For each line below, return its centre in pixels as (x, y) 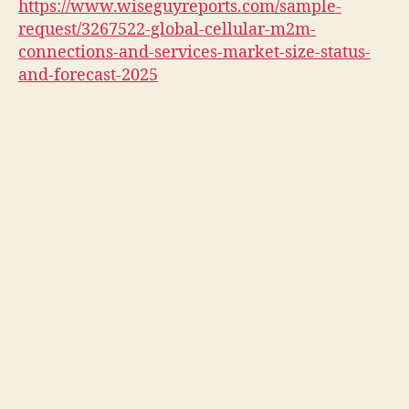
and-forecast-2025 (88, 76)
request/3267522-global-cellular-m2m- (167, 30)
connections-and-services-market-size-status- (194, 53)
